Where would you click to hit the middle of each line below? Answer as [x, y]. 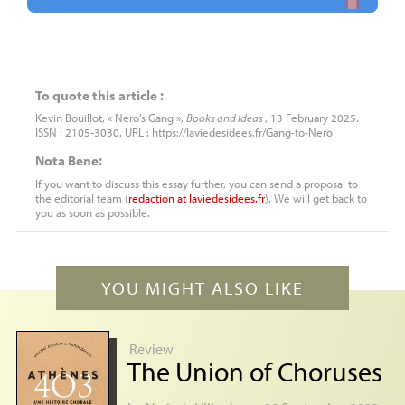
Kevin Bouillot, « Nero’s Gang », [110, 118]
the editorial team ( [81, 198]
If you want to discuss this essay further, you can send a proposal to [196, 184]
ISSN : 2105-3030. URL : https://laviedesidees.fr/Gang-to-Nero [184, 132]
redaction [151, 198]
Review [151, 349]
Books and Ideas [225, 118]
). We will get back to [316, 198]
